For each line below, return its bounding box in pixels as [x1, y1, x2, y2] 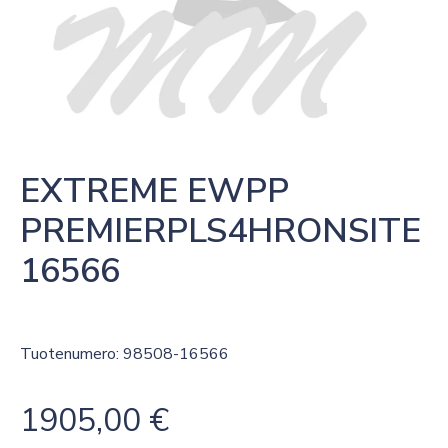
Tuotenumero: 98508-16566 [20, 343, 229, 365]
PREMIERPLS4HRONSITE [20, 208, 421, 254]
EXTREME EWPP [20, 168, 289, 214]
